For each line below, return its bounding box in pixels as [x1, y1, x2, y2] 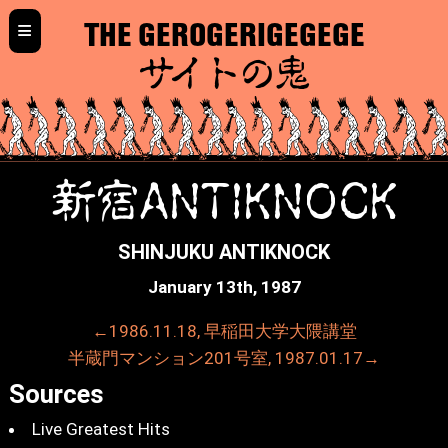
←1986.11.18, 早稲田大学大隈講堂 [91, 321, 357, 342]
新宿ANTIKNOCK [51, 178, 397, 222]
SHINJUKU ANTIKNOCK [118, 239, 330, 264]
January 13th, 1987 [147, 277, 301, 298]
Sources [8, 378, 104, 409]
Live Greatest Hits [31, 419, 170, 440]
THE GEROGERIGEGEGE [83, 15, 365, 54]
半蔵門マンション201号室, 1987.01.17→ [68, 348, 380, 369]
